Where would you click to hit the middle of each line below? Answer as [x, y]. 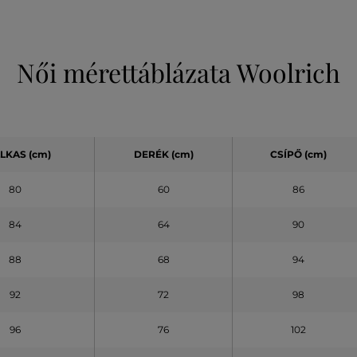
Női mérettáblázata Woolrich [178, 73]
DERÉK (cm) [163, 155]
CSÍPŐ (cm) [298, 155]
